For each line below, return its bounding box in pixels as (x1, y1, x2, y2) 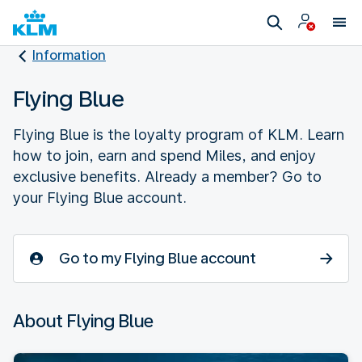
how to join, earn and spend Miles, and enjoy (13, 146, 316, 164)
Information (32, 48, 106, 63)
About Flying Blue (13, 309, 154, 331)
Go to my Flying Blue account (59, 249, 256, 267)
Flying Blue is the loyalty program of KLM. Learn (13, 125, 344, 143)
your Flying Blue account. (13, 188, 187, 206)
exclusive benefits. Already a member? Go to (13, 167, 322, 185)
